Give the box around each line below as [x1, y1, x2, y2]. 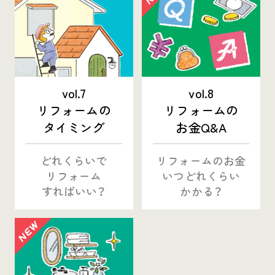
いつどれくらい [162, 168, 240, 185]
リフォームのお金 [157, 152, 246, 169]
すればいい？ [42, 183, 106, 200]
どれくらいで [41, 152, 107, 169]
